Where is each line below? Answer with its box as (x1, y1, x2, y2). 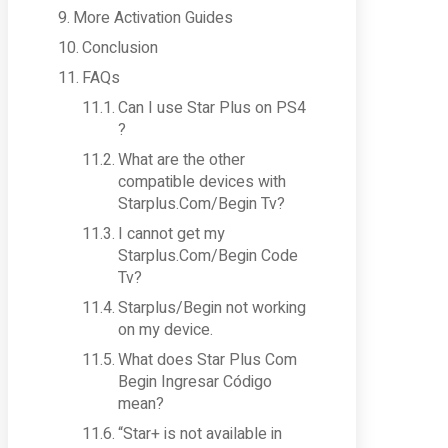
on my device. (118, 318, 214, 342)
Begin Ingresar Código (118, 370, 273, 394)
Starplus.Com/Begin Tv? (118, 192, 286, 216)
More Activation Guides (73, 6, 234, 30)
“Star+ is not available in (118, 422, 283, 446)
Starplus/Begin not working (118, 296, 307, 320)
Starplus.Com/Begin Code (118, 244, 299, 268)
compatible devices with (118, 170, 287, 194)
